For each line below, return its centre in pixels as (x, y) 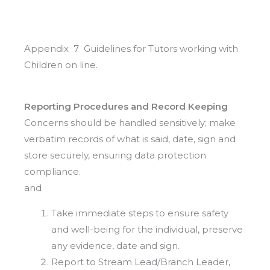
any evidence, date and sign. (115, 246)
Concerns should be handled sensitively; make (130, 123)
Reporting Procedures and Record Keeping (126, 107)
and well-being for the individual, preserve (147, 230)
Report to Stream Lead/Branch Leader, (141, 262)
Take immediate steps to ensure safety (140, 213)
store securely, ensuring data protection (115, 155)
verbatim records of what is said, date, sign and (130, 139)
